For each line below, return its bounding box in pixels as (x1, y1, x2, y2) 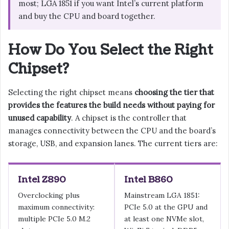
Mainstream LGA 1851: (124, 191, 200, 200)
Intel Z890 (18, 173, 65, 186)
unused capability (8, 112, 71, 123)
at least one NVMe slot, (124, 214, 204, 224)
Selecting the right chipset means (8, 87, 134, 97)
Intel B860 (124, 173, 172, 186)
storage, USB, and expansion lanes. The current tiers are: (8, 138, 218, 148)
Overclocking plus (18, 191, 80, 200)
